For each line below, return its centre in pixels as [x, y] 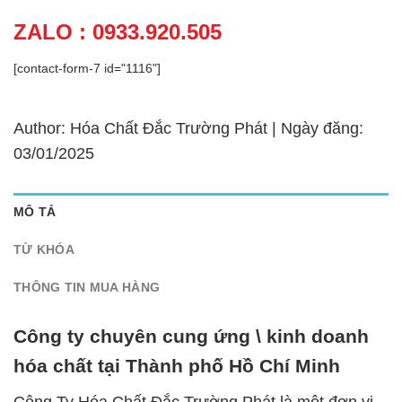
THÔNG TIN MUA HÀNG [87, 287]
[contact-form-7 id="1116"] [87, 68]
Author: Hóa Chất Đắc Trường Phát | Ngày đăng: [188, 128]
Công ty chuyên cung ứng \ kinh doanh [191, 336]
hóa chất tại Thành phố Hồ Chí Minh [177, 366]
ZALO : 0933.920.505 [118, 31]
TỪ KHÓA [44, 249]
